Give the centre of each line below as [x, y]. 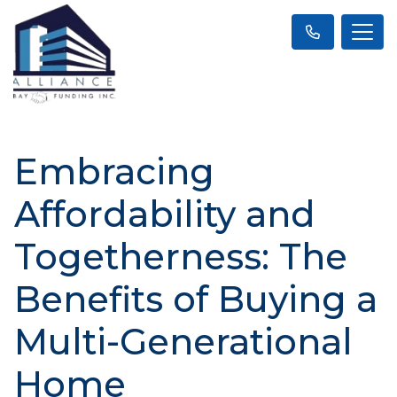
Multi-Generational [183, 341]
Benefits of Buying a [196, 299]
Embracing [114, 171]
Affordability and [165, 214]
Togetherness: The [181, 256]
